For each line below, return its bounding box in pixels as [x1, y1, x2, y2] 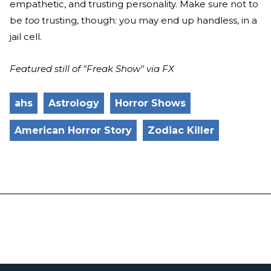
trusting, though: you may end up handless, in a [39, 14, 257, 26]
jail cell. [10, 30, 42, 42]
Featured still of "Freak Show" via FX [10, 62, 174, 74]
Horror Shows [115, 97, 186, 109]
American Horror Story [15, 124, 132, 136]
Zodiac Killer [148, 124, 214, 136]
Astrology [48, 97, 99, 109]
